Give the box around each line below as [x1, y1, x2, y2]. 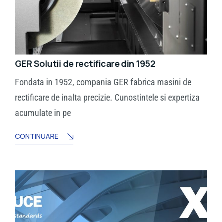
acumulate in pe [15, 108, 71, 118]
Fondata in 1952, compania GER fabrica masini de [15, 77, 191, 88]
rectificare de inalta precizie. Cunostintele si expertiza [15, 92, 200, 103]
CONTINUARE [15, 131, 58, 141]
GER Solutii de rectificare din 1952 [15, 57, 156, 70]
